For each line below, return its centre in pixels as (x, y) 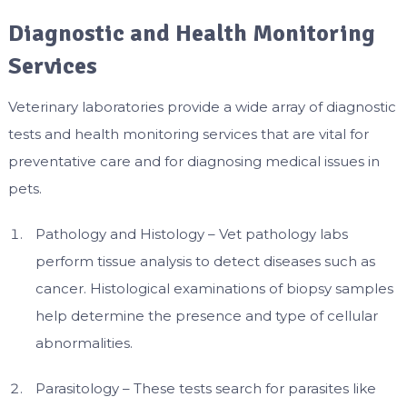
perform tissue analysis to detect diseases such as (205, 262)
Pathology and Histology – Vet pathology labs (191, 234)
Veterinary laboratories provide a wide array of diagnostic (202, 107)
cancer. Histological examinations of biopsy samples (214, 289)
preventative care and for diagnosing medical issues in (194, 162)
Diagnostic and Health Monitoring (191, 34)
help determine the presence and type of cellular (206, 316)
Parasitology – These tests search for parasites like (205, 389)
